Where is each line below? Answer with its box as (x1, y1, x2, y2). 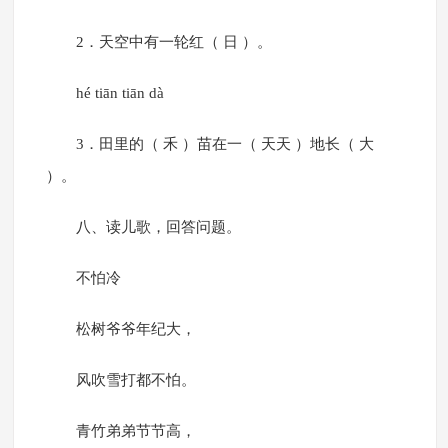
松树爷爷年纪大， (75, 321, 196, 338)
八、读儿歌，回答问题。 (75, 219, 241, 236)
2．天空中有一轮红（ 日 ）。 (75, 34, 272, 51)
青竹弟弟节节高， (75, 423, 196, 440)
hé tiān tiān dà (75, 85, 164, 102)
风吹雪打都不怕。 (75, 372, 196, 389)
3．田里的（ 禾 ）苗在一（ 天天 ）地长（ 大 (75, 136, 374, 153)
